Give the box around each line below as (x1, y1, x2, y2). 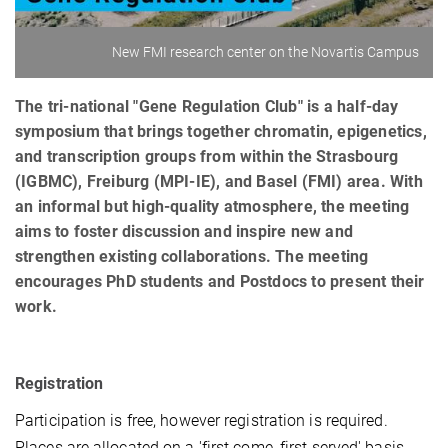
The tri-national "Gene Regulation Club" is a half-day (15, 96, 399, 116)
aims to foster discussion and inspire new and (15, 221, 354, 241)
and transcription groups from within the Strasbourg (15, 146, 399, 166)
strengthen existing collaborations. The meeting (15, 246, 369, 266)
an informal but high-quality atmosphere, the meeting (15, 196, 410, 216)
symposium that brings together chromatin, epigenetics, (15, 121, 427, 141)
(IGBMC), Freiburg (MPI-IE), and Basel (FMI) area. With (15, 171, 423, 191)
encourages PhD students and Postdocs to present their (15, 271, 425, 291)
